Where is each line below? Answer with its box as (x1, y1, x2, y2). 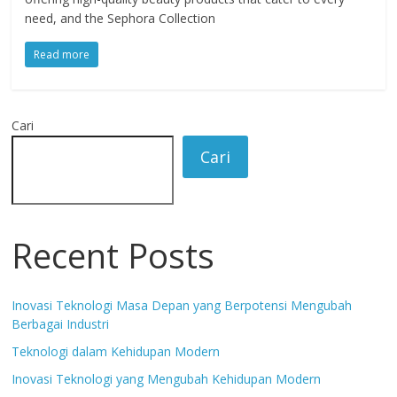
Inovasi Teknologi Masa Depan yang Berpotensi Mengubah (12, 297, 353, 315)
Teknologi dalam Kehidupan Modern (12, 343, 221, 361)
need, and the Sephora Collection (25, 10, 216, 27)
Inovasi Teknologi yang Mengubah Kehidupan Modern (12, 370, 322, 388)
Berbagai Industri (12, 315, 110, 333)
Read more (34, 47, 90, 63)
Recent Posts (12, 232, 215, 279)
